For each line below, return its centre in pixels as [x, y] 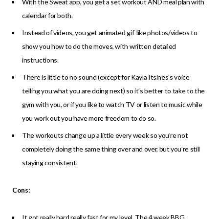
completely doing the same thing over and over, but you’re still [111, 149]
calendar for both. [47, 15]
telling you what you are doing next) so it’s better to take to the [113, 90]
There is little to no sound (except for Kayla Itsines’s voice [106, 77]
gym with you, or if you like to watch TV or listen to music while [112, 104]
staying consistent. [50, 162]
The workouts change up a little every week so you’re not [105, 135]
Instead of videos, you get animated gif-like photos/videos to [110, 32]
